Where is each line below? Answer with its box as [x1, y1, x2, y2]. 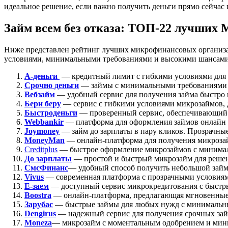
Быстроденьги [24, 108, 77, 117]
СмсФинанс [24, 163, 68, 172]
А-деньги [24, 71, 60, 80]
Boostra [24, 190, 51, 199]
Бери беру [24, 99, 61, 108]
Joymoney [24, 126, 60, 135]
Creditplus [24, 145, 58, 154]
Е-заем [24, 181, 49, 190]
